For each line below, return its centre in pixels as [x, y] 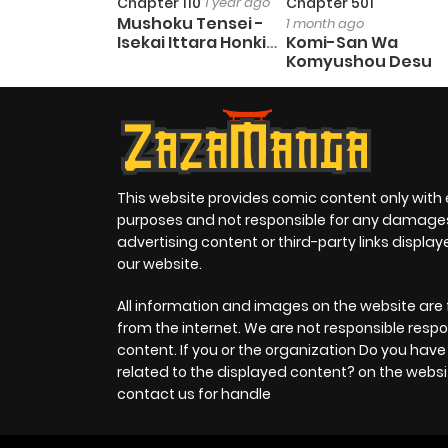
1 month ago [324, 24]
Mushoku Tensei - [190, 24]
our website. [159, 264]
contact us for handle [194, 394]
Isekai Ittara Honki [191, 43]
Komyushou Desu [358, 62]
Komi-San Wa [341, 43]
